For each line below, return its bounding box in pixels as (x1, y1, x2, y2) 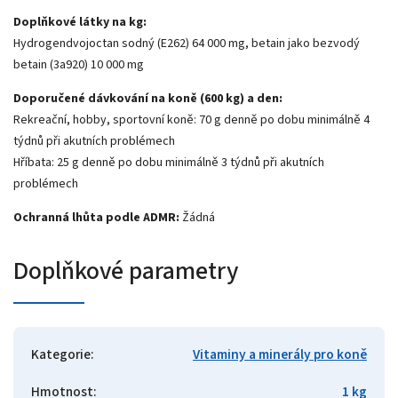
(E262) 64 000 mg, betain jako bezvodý (155, 35, 360, 53)
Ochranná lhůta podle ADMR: (13, 209, 179, 227)
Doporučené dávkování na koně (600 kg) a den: (13, 90, 283, 108)
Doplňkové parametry (13, 253, 238, 290)
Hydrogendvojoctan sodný (13, 35, 155, 53)
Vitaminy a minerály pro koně (193, 345, 367, 365)
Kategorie (31, 345, 91, 365)
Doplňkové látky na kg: (13, 13, 147, 32)
